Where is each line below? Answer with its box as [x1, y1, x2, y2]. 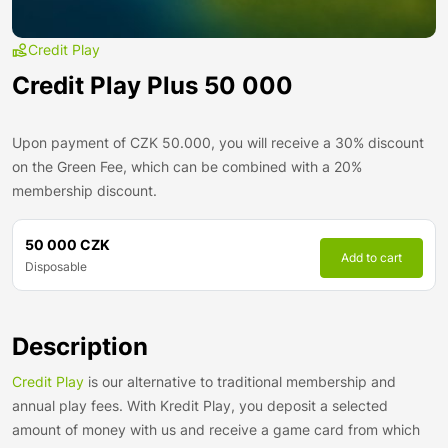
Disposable [25, 259, 87, 274]
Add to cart [341, 250, 402, 265]
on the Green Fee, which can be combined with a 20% [12, 158, 362, 175]
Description [12, 332, 148, 361]
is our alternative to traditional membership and [84, 373, 396, 390]
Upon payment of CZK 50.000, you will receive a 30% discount [12, 134, 424, 151]
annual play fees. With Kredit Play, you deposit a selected [12, 397, 388, 414]
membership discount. [12, 182, 157, 199]
